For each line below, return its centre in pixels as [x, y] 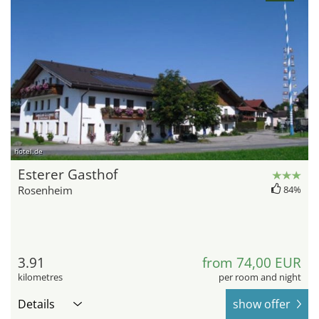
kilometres [40, 277]
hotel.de [28, 151]
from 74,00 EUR [252, 263]
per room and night [260, 277]
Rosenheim [45, 190]
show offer [262, 304]
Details [36, 304]
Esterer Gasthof [68, 175]
